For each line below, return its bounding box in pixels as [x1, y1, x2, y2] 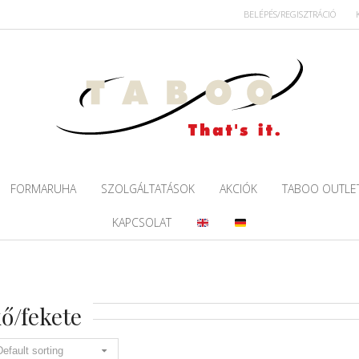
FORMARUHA [10, 180, 76, 196]
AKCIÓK [219, 180, 257, 196]
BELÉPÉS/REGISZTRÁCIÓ [244, 8, 337, 20]
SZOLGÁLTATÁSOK [100, 180, 195, 196]
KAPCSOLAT [112, 215, 172, 231]
